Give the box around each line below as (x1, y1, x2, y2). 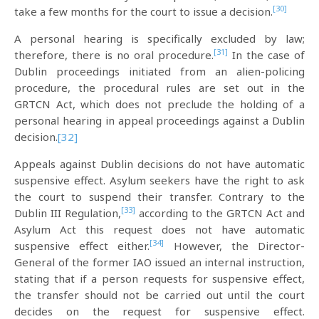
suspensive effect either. (14, 239, 150, 253)
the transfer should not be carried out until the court (14, 288, 305, 302)
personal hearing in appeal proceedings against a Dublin (14, 113, 305, 127)
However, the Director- (164, 239, 305, 253)
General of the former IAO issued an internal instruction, (14, 255, 305, 269)
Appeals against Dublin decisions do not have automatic (14, 157, 305, 171)
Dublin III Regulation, (14, 206, 121, 220)
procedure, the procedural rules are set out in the (14, 80, 305, 95)
